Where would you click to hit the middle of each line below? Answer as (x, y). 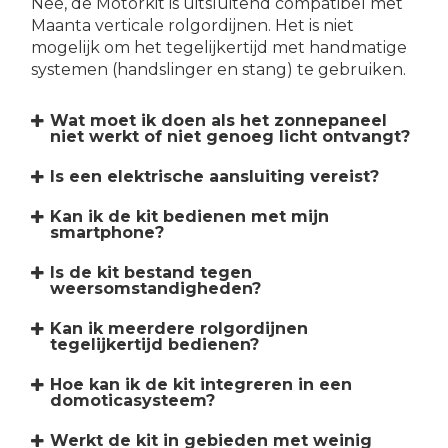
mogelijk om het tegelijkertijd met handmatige (219, 48)
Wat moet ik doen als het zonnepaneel (219, 120)
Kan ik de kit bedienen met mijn (190, 216)
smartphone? (107, 232)
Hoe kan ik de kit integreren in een (201, 384)
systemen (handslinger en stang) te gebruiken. (218, 70)
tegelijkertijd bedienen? (155, 344)
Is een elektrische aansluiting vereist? (215, 176)
